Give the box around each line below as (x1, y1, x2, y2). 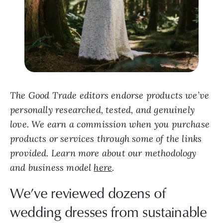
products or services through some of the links (10, 133, 202, 145)
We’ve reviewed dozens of (10, 183, 166, 203)
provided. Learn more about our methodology (10, 147, 197, 159)
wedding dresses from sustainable (10, 202, 207, 222)
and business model (10, 162, 94, 174)
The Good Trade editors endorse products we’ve (10, 90, 210, 102)
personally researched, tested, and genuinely (10, 104, 195, 116)
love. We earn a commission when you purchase (10, 118, 210, 130)
